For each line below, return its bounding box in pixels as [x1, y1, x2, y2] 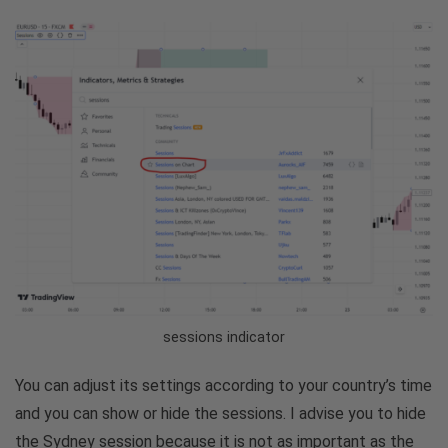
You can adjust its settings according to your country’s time [15, 375, 432, 395]
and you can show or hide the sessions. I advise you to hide [15, 403, 426, 423]
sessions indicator [163, 328, 285, 346]
